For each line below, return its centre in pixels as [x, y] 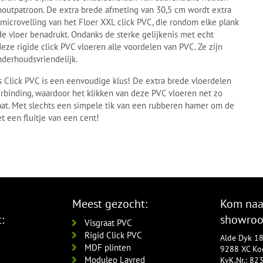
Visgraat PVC [109, 222]
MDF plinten [108, 247]
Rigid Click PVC [114, 235]
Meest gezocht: [110, 203]
